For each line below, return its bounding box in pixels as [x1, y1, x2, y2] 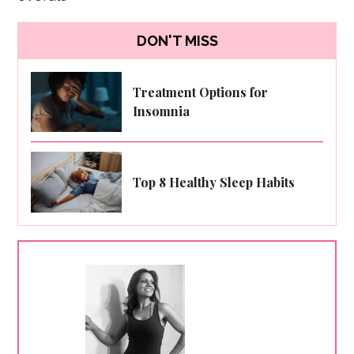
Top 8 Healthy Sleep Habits [133, 173, 296, 190]
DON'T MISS [136, 32, 218, 50]
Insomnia [133, 102, 190, 119]
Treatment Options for [133, 83, 269, 100]
